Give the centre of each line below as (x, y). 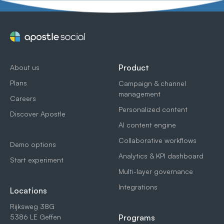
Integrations (138, 186)
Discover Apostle (38, 113)
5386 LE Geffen (35, 216)
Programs (137, 217)
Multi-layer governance (156, 171)
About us (25, 67)
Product (134, 67)
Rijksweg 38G (32, 206)
